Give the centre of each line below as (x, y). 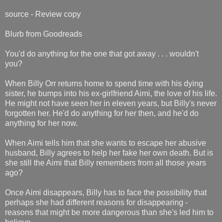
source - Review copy (43, 14)
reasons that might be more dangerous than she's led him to (109, 212)
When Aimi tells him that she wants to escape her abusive (106, 143)
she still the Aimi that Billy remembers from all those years (106, 163)
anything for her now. (41, 123)
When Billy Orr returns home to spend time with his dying (104, 83)
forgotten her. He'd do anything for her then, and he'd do (102, 113)
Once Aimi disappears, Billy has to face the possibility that (106, 192)
